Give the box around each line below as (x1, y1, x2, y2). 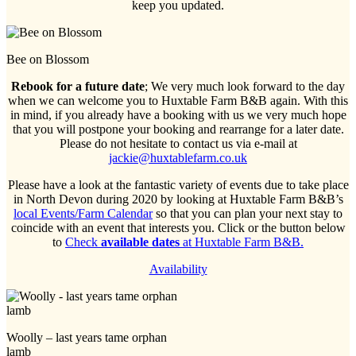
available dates (101, 234, 180, 249)
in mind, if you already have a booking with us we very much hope (10, 107, 346, 122)
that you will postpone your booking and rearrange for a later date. (12, 122, 344, 136)
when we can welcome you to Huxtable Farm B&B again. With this (8, 93, 348, 107)
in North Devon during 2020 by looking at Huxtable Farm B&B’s (13, 192, 343, 206)
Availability (149, 261, 207, 276)
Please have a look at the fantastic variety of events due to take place (7, 177, 349, 192)
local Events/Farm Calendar (14, 206, 153, 220)
